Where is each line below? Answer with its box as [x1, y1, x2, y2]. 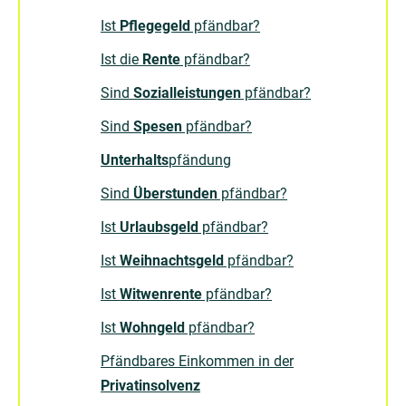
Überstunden [133, 185, 217, 203]
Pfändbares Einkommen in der [101, 353, 294, 371]
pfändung [169, 151, 231, 169]
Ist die [101, 51, 142, 69]
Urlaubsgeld [120, 218, 198, 237]
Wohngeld [120, 319, 185, 337]
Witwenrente [120, 285, 202, 304]
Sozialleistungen [133, 84, 241, 102]
